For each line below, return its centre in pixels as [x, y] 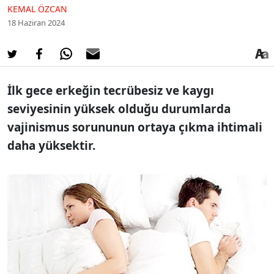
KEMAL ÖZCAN [37, 9]
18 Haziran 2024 [36, 22]
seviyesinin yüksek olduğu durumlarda [119, 109]
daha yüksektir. [51, 145]
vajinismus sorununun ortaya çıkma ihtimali [135, 127]
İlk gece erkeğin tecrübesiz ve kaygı [111, 90]
